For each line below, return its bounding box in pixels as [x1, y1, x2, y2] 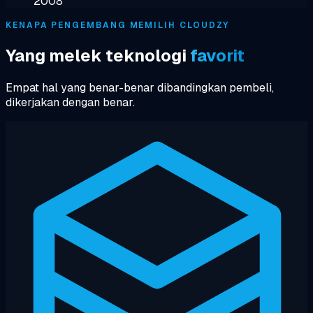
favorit [190, 44, 245, 66]
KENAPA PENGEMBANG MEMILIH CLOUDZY [6, 19, 230, 31]
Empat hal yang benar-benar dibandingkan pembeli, [6, 80, 274, 95]
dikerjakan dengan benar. [6, 94, 135, 110]
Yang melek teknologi [6, 44, 190, 66]
